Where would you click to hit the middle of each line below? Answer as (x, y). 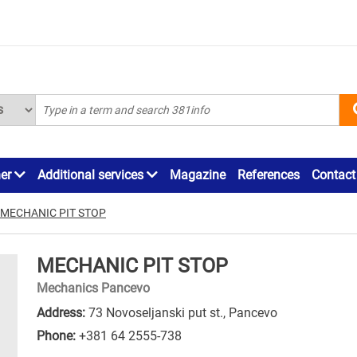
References (269, 175)
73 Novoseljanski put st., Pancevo (181, 312)
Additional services (92, 175)
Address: (61, 312)
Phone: (56, 335)
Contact (333, 175)
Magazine (198, 175)
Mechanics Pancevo (93, 288)
